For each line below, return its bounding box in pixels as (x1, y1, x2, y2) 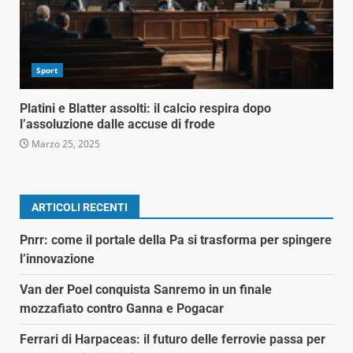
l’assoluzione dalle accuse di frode (20, 117, 215, 132)
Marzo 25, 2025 (29, 137, 100, 151)
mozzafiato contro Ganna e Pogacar (20, 301, 224, 317)
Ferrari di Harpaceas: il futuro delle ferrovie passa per (20, 332, 325, 347)
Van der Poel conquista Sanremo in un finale (20, 282, 272, 298)
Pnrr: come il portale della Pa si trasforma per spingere (20, 232, 332, 248)
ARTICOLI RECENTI (32, 201, 128, 214)
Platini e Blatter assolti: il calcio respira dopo (20, 101, 271, 117)
